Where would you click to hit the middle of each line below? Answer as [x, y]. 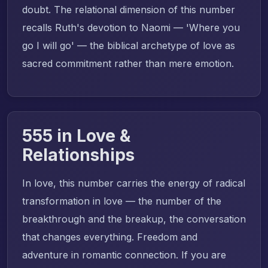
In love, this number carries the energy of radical [134, 183]
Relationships [78, 155]
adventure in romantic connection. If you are [124, 255]
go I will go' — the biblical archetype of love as [129, 45]
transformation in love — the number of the [122, 201]
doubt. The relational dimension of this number [129, 9]
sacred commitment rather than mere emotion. [128, 63]
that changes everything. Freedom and [110, 237]
